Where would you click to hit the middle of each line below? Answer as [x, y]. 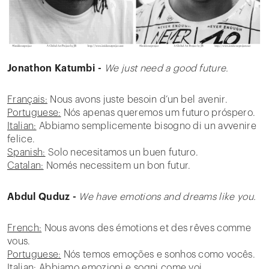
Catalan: [26, 166]
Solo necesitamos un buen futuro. [122, 153]
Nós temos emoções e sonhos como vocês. [158, 255]
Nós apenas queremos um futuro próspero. [158, 113]
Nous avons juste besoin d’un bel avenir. [138, 100]
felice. [21, 139]
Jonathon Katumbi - [56, 68]
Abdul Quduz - [43, 197]
